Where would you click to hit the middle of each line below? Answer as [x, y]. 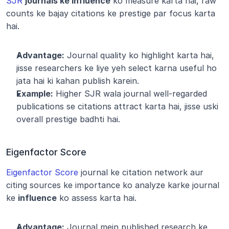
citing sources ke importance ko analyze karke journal [113, 185]
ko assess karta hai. [97, 198]
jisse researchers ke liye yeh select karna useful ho [117, 68]
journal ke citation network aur [141, 172]
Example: [35, 93]
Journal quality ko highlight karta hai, [139, 55]
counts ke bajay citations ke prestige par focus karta [111, 13]
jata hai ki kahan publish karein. [78, 81]
